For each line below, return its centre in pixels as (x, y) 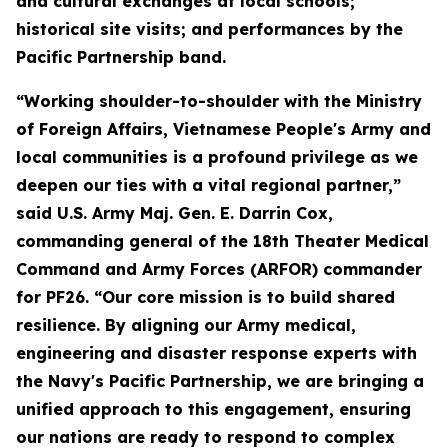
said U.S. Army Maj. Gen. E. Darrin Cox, (174, 213)
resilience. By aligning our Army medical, (186, 325)
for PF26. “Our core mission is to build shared (205, 297)
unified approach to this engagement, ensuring (213, 409)
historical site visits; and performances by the (209, 29)
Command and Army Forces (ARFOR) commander (219, 269)
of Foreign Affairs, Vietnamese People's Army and (223, 129)
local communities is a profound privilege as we (217, 157)
